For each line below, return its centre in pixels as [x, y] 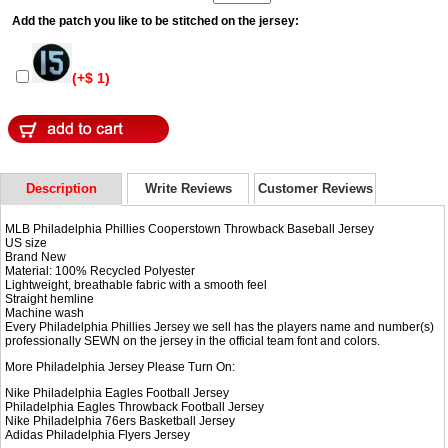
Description [61, 188]
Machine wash [45, 312]
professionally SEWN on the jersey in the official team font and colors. [193, 340]
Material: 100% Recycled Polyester [100, 270]
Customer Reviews [315, 188]
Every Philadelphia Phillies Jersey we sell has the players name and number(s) [220, 326]
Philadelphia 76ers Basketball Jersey [134, 420]
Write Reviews [188, 188]
